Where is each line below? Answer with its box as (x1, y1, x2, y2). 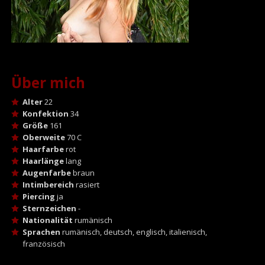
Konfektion (22, 108, 69, 119)
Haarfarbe (22, 143, 64, 154)
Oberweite (22, 131, 65, 143)
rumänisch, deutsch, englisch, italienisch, (60, 226, 207, 237)
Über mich (11, 72, 85, 92)
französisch (22, 238, 65, 249)
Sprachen (22, 226, 60, 237)
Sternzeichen (22, 202, 76, 214)
